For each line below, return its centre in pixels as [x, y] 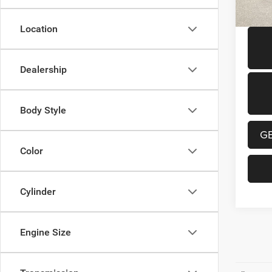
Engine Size [46, 232]
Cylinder [38, 192]
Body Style [43, 110]
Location [39, 29]
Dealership [43, 70]
